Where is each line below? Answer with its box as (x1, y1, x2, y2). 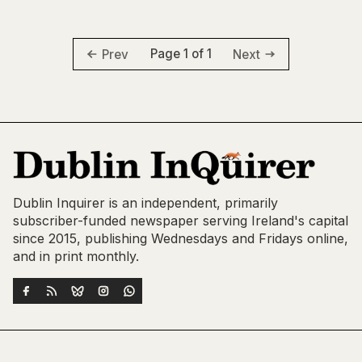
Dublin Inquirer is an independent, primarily (13, 195, 278, 212)
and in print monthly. (13, 248, 139, 265)
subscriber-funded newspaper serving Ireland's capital (13, 213, 348, 229)
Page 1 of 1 (149, 46, 212, 62)
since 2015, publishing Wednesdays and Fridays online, (13, 230, 348, 247)
